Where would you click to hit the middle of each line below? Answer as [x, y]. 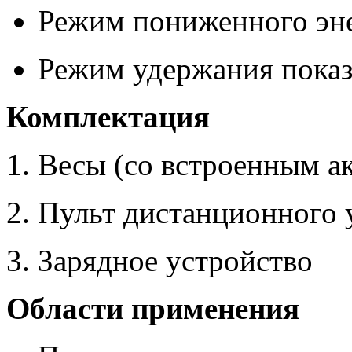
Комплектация [108, 117]
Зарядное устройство [175, 261]
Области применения [153, 309]
